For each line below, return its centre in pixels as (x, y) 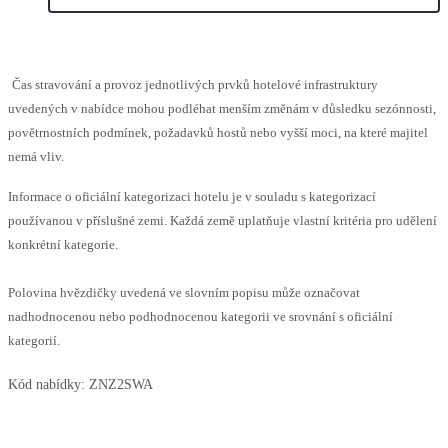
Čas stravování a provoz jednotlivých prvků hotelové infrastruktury (195, 85)
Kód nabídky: (46, 385)
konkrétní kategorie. (63, 245)
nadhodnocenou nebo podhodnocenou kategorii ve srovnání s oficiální (200, 317)
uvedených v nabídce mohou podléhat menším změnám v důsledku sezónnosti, (222, 109)
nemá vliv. (36, 157)
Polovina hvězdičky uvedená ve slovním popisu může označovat (184, 293)
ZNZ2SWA (121, 385)
